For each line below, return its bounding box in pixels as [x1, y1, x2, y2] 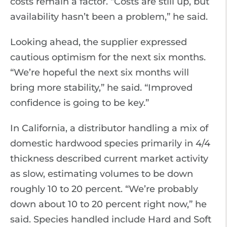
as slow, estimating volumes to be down [10, 168, 193, 179]
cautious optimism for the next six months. [10, 52, 206, 63]
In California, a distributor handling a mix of [10, 123, 208, 134]
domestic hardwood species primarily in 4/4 [10, 138, 210, 149]
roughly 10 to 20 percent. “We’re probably [10, 183, 198, 195]
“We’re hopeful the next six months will [10, 67, 189, 78]
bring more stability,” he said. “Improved [10, 82, 193, 93]
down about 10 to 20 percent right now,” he [10, 199, 207, 210]
